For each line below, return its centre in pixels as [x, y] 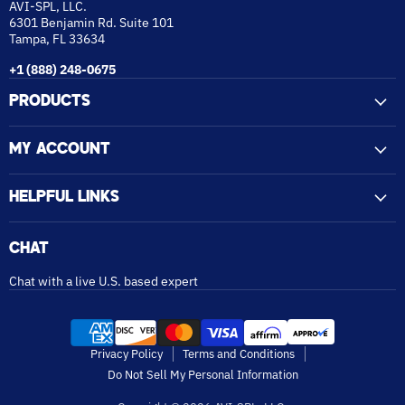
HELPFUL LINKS [64, 198]
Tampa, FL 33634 [57, 39]
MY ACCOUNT [60, 150]
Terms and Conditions [239, 354]
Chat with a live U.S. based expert [104, 282]
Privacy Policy [127, 354]
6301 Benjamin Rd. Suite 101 [91, 23]
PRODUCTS [50, 102]
